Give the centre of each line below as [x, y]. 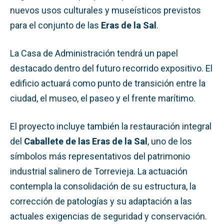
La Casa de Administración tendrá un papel [94, 53]
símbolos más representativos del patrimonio [100, 156]
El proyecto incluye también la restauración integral [111, 126]
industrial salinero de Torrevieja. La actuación [99, 171]
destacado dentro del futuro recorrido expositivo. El [111, 68]
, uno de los [170, 141]
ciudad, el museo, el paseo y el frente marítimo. [103, 98]
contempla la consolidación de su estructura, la [103, 186]
